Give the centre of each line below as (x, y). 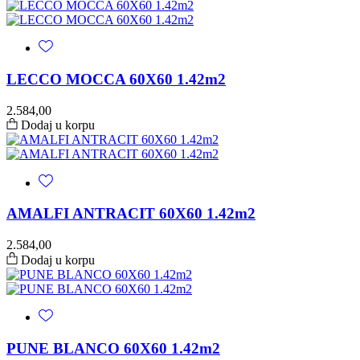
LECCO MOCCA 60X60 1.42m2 (116, 79)
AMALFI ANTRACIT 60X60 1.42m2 (131, 214)
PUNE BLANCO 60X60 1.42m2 (113, 348)
